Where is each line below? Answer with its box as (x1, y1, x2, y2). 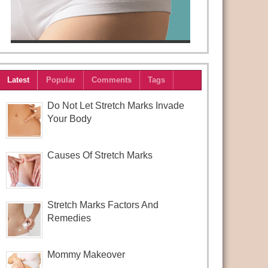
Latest (7, 75, 30, 85)
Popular (45, 75, 75, 85)
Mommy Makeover (47, 249, 126, 260)
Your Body (47, 114, 92, 124)
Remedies (47, 212, 92, 223)
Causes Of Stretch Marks (47, 150, 153, 161)
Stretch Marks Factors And (47, 199, 159, 210)
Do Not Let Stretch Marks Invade (47, 100, 185, 111)
